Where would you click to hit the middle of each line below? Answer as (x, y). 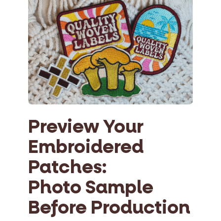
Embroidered (86, 147)
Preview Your (86, 127)
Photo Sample (91, 188)
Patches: (67, 167)
